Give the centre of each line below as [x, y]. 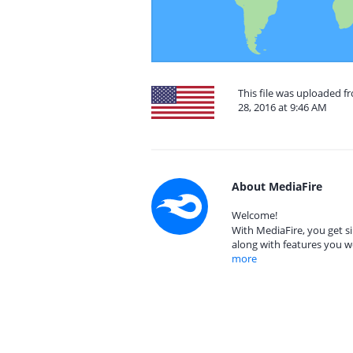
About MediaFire [277, 186]
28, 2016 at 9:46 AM [282, 107]
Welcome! [255, 215]
